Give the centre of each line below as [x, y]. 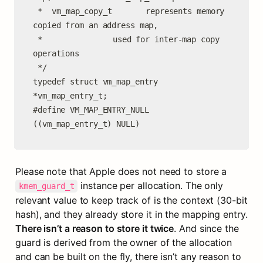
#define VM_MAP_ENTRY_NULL [91, 110]
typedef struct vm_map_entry [96, 82]
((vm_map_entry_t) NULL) [86, 124]
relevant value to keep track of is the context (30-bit [131, 200]
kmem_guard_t [46, 186]
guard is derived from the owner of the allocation [124, 242]
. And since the [206, 228]
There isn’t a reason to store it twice [95, 228]
